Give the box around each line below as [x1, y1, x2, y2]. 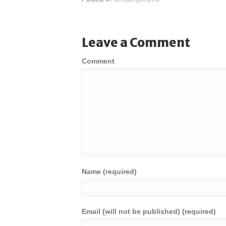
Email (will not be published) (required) [82, 207, 216, 215]
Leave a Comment [82, 35, 190, 50]
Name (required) [82, 167, 137, 176]
